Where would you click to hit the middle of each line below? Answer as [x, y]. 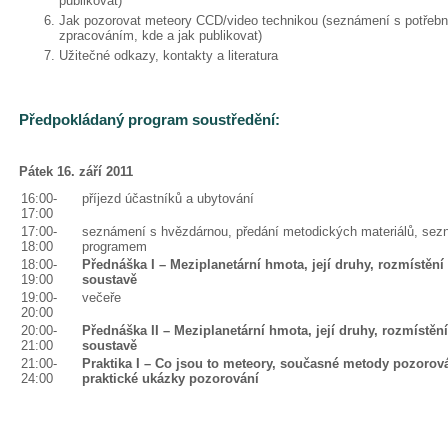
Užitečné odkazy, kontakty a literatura [168, 55]
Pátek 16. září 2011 [76, 171]
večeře [101, 297]
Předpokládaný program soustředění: [149, 119]
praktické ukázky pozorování [170, 378]
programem [114, 246]
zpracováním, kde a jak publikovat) [160, 35]
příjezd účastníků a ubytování [168, 198]
